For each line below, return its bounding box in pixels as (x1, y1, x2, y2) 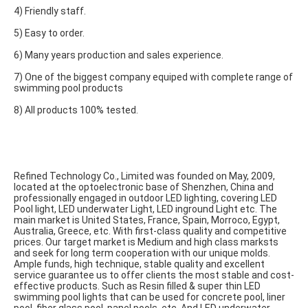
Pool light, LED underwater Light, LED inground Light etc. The (14, 203, 277, 214)
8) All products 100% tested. (14, 104, 138, 115)
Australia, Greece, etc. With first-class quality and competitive (14, 225, 287, 236)
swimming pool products (14, 82, 123, 93)
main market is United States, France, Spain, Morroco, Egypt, (14, 214, 280, 225)
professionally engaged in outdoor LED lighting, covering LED (14, 192, 277, 203)
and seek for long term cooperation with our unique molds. (14, 247, 270, 258)
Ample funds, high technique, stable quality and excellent (14, 258, 265, 269)
